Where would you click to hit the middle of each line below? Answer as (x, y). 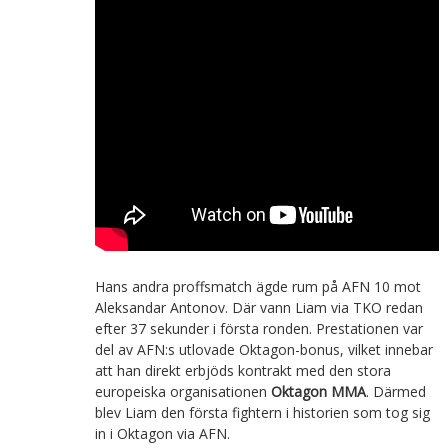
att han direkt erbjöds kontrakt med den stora (242, 370)
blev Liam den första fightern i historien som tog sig (262, 412)
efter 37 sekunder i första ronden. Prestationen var (258, 328)
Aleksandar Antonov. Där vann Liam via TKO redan (258, 307)
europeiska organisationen (182, 391)
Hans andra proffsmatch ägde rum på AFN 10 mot (257, 286)
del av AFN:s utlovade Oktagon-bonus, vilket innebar (263, 349)
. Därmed (395, 391)
